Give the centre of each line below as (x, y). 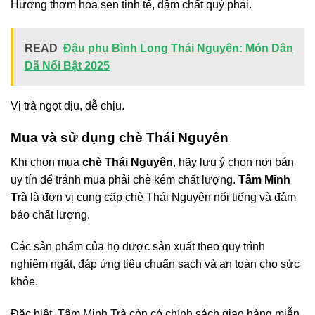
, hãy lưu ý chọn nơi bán (233, 162)
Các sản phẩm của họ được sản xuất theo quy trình (138, 247)
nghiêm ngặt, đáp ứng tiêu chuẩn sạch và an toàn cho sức (155, 264)
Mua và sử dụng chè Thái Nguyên (120, 138)
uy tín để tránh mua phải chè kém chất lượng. (124, 179)
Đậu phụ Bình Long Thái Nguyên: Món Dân (178, 49)
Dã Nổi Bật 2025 (67, 66)
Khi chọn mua (46, 162)
